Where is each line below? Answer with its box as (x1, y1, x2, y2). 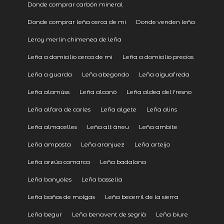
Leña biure (155, 210, 188, 218)
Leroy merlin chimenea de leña (27, 35, 121, 43)
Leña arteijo (134, 140, 170, 148)
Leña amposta (27, 140, 71, 148)
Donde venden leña (135, 17, 195, 25)
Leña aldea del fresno (126, 87, 191, 95)
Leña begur (27, 210, 62, 218)
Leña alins (146, 105, 177, 113)
